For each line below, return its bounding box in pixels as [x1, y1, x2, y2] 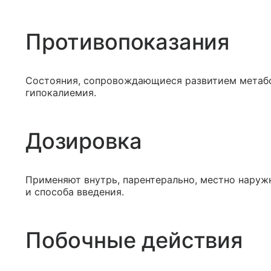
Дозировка [25, 128, 142, 154]
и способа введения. [25, 186, 124, 198]
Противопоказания [25, 28, 230, 55]
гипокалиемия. [25, 87, 96, 99]
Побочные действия [25, 227, 243, 253]
